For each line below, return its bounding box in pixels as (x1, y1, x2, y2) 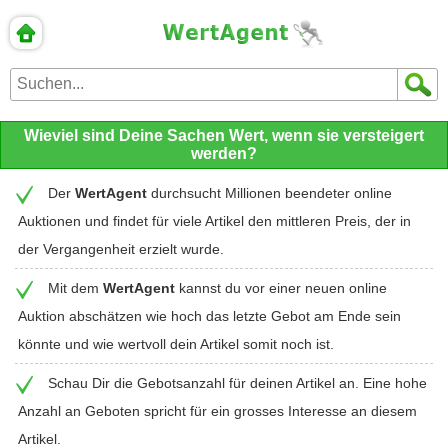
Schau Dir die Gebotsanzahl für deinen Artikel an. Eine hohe (48, 374, 427, 391)
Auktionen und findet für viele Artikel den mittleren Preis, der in (18, 212, 411, 229)
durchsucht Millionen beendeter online (147, 184, 392, 201)
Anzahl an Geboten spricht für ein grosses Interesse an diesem (18, 402, 417, 419)
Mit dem (48, 279, 103, 296)
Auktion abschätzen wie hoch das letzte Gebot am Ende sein (18, 307, 401, 324)
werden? (191, 144, 257, 162)
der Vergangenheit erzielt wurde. (18, 240, 224, 257)
